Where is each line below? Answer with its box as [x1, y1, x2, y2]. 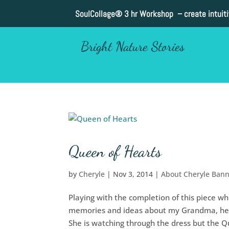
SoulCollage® [75, 8, 122, 20]
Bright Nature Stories [81, 38, 185, 55]
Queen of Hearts [68, 141, 162, 161]
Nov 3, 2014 [113, 169, 153, 179]
